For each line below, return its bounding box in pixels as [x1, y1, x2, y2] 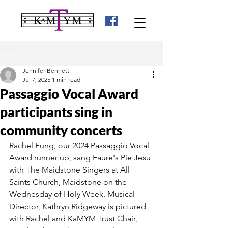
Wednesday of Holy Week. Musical [9, 189, 137, 199]
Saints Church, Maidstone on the [9, 177, 129, 187]
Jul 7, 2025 [22, 76, 50, 83]
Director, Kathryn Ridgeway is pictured [9, 202, 148, 211]
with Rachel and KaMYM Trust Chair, [9, 214, 139, 223]
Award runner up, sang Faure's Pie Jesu [9, 153, 153, 162]
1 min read [52, 76, 80, 83]
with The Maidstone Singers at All [9, 165, 132, 175]
